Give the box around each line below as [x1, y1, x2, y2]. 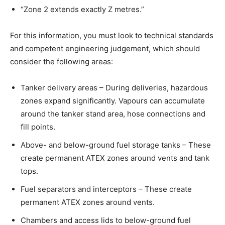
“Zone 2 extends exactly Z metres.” [21, 5, 144, 15]
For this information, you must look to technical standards [10, 31, 213, 41]
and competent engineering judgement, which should [10, 44, 200, 54]
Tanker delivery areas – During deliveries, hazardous [21, 83, 208, 93]
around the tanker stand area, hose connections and [21, 109, 205, 119]
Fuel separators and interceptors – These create [21, 184, 192, 194]
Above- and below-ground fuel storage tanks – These [21, 140, 211, 150]
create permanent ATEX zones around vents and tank [21, 153, 209, 163]
